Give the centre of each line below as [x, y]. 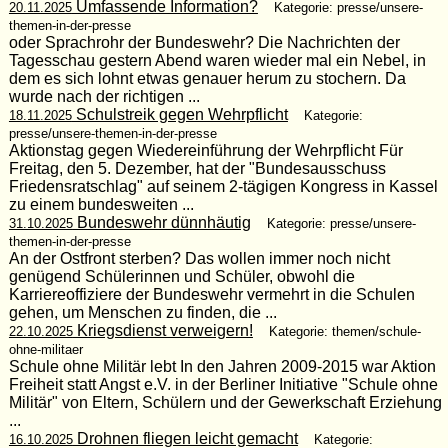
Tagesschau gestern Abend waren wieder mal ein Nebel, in [217, 60]
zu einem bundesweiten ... [101, 204]
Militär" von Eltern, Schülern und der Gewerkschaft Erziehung [225, 402]
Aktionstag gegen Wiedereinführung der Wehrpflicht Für [205, 150]
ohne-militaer [45, 349]
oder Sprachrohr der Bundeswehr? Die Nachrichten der [204, 42]
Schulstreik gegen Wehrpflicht [179, 114]
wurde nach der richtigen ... [104, 96]
